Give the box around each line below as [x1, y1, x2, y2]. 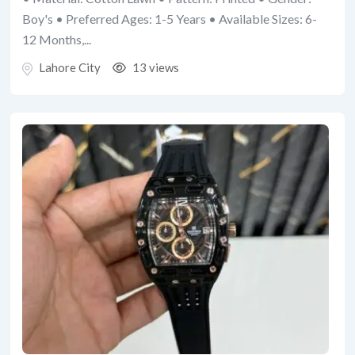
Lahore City [39, 60, 101, 75]
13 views [130, 60, 179, 75]
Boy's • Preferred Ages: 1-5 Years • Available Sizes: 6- [22, 11, 317, 27]
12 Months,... [22, 32, 91, 48]
